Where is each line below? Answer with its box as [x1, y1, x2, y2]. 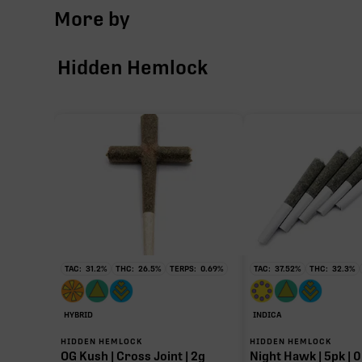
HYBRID [64, 309, 94, 319]
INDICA [252, 309, 281, 319]
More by [54, 6, 131, 31]
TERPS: [170, 263, 197, 273]
